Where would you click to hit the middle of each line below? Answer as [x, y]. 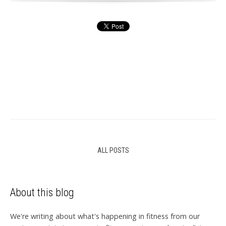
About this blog [42, 193]
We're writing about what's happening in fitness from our [105, 216]
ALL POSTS [113, 151]
